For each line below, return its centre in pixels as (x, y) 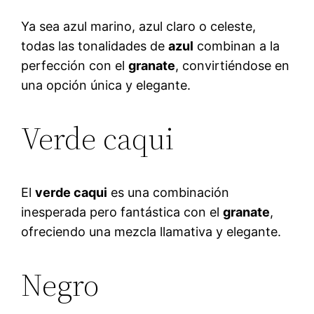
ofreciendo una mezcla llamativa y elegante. (151, 231)
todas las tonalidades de (95, 46)
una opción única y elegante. (106, 85)
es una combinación (169, 192)
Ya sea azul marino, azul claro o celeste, (139, 26)
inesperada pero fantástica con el (122, 212)
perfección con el (75, 65)
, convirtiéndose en (233, 65)
